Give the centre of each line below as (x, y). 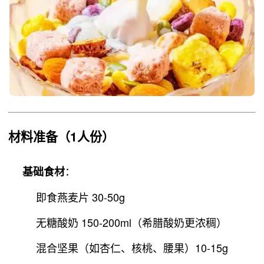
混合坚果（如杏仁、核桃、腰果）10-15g (132, 247)
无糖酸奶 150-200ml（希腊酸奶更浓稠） (132, 222)
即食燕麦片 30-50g (81, 197)
